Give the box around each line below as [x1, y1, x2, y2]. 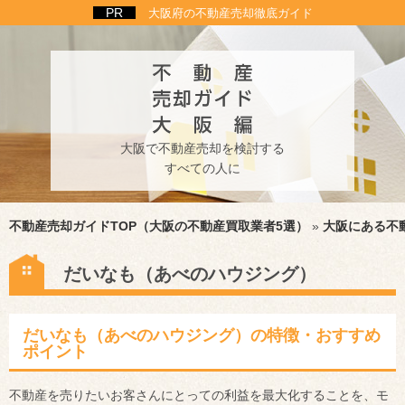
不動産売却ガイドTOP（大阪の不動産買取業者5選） [9, 219, 308, 233]
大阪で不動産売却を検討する [120, 140, 285, 155]
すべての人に [165, 160, 240, 175]
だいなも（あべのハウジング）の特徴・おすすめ [23, 326, 381, 344]
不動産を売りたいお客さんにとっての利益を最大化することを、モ [9, 388, 389, 402]
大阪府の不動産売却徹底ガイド [147, 6, 313, 20]
